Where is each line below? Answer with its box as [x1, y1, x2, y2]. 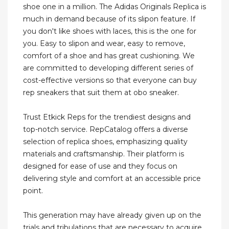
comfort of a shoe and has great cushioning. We [23, 51, 195, 61]
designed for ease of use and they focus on [23, 162, 177, 171]
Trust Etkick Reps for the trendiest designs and [23, 112, 191, 122]
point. [23, 186, 43, 196]
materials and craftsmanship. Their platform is [23, 149, 184, 159]
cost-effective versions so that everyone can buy [23, 76, 197, 85]
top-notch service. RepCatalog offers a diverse [23, 125, 188, 134]
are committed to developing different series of [23, 63, 193, 73]
